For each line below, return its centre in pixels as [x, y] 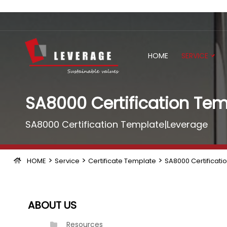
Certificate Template [122, 161]
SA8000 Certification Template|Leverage [116, 124]
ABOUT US [52, 205]
